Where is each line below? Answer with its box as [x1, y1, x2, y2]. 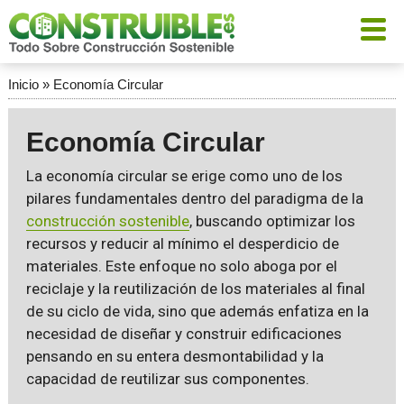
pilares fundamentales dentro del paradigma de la [25, 189, 363, 207]
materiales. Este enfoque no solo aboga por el [25, 257, 337, 275]
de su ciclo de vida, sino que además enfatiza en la [25, 302, 369, 320]
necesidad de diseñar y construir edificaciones [25, 325, 342, 343]
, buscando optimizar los [188, 212, 355, 230]
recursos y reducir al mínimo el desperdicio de [25, 234, 339, 252]
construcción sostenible [25, 212, 189, 230]
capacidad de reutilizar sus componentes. [25, 370, 309, 388]
